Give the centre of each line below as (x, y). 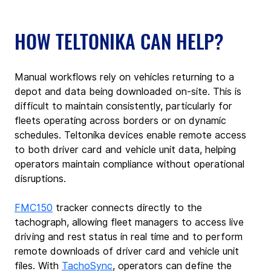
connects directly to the (148, 207)
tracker (70, 207)
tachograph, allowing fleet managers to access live (131, 222)
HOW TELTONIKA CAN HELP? (119, 41)
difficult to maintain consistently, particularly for (125, 106)
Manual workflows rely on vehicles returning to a (126, 77)
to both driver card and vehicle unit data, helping (127, 149)
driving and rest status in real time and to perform (130, 237)
